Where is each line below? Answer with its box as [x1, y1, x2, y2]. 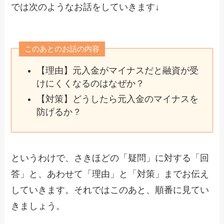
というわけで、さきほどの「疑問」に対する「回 [11, 153, 209, 163]
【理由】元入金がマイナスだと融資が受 [36, 65, 198, 76]
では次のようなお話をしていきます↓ [11, 2, 160, 12]
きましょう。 [11, 201, 65, 211]
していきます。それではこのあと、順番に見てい [11, 185, 209, 195]
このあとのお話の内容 [24, 44, 100, 53]
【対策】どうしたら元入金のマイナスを [36, 93, 198, 104]
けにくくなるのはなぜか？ [36, 78, 144, 89]
